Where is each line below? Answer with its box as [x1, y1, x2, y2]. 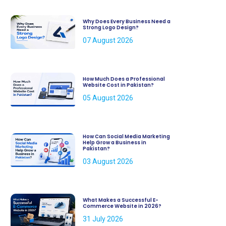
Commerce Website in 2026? [82, 202, 161, 210]
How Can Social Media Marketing [82, 132, 170, 140]
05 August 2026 [82, 93, 133, 102]
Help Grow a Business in [82, 138, 146, 146]
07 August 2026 [82, 36, 133, 44]
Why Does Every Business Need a [82, 17, 171, 25]
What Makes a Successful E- [82, 196, 158, 204]
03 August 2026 [82, 157, 133, 165]
